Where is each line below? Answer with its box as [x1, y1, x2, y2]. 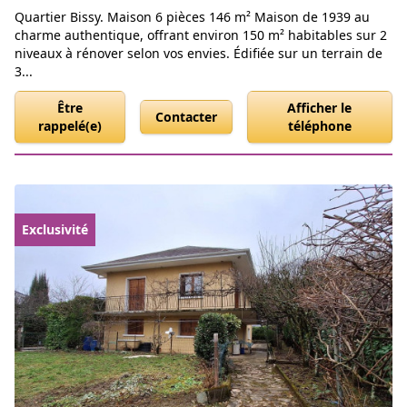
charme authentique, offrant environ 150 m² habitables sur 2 [15, 26, 387, 45]
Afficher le [287, 99, 352, 117]
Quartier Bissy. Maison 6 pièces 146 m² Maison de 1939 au [15, 8, 370, 26]
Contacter [154, 108, 217, 126]
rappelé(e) [37, 117, 102, 135]
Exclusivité [22, 221, 88, 239]
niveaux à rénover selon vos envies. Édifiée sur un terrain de [15, 45, 382, 63]
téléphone [287, 117, 352, 135]
